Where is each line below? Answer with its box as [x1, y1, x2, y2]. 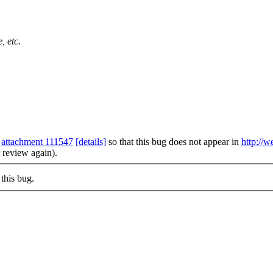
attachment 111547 [1, 136, 73, 147]
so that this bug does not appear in [106, 136, 241, 147]
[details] [76, 136, 106, 147]
